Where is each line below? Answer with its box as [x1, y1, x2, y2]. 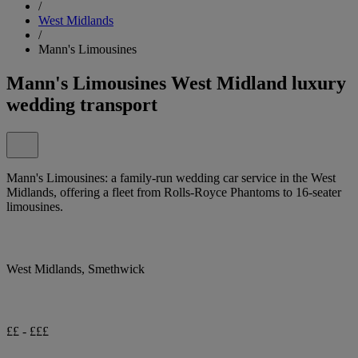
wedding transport [6, 93, 157, 115]
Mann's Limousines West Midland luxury [6, 72, 346, 93]
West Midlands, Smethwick [6, 261, 145, 276]
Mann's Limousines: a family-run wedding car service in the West [6, 170, 336, 185]
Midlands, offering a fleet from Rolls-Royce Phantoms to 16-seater [6, 185, 341, 199]
